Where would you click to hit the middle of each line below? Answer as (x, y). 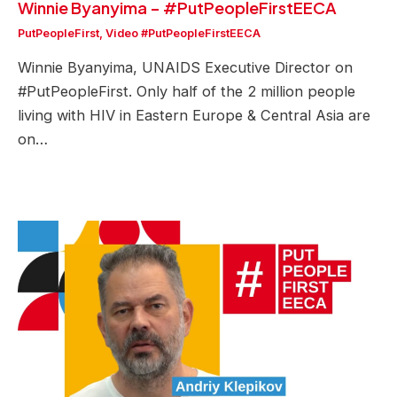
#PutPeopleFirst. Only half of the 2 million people (187, 92)
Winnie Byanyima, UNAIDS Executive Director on (185, 68)
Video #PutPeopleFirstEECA (183, 33)
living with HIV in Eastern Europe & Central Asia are (194, 116)
